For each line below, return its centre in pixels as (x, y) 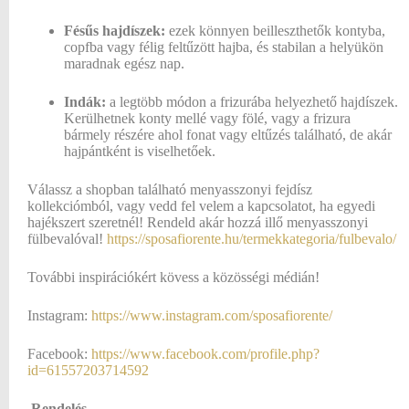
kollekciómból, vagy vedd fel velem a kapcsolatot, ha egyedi (201, 206)
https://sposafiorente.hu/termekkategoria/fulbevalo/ (252, 239)
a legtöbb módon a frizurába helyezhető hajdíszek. (254, 102)
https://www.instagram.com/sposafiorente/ (212, 316)
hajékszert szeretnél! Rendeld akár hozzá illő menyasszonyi (198, 223)
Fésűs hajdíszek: (115, 31)
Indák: (87, 102)
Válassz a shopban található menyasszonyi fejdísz (170, 190)
